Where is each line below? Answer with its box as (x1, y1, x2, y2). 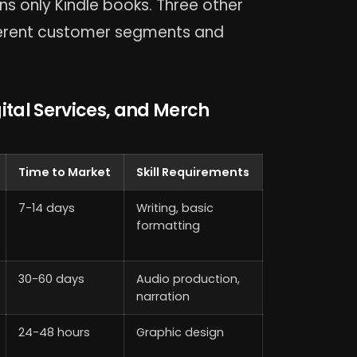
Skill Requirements (136, 164, 250, 181)
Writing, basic (136, 200, 214, 217)
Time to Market (18, 164, 112, 181)
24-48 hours (18, 324, 91, 341)
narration (136, 288, 190, 305)
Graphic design (136, 324, 225, 341)
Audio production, (136, 271, 241, 288)
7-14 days (18, 200, 76, 217)
